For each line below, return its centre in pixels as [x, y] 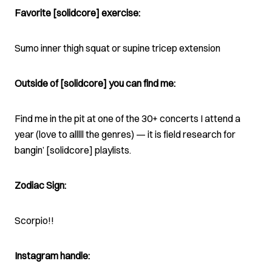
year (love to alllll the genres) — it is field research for [125, 134]
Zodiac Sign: [40, 185]
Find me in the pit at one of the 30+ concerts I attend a [127, 118]
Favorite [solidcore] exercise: [77, 13]
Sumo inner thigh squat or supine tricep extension [117, 48]
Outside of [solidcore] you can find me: [95, 83]
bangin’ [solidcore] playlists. [73, 150]
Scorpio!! [34, 220]
